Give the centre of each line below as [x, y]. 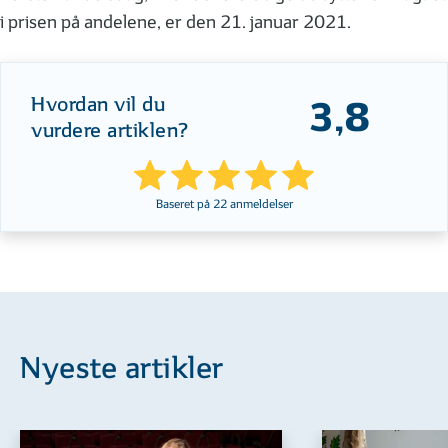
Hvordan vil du [98, 105]
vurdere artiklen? [110, 131]
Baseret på [184, 203]
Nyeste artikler [122, 370]
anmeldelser [259, 203]
